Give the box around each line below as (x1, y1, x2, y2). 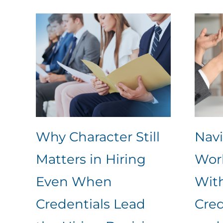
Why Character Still (35, 128, 160, 145)
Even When (35, 173, 112, 190)
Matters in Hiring (35, 151, 146, 167)
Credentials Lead (35, 196, 145, 212)
